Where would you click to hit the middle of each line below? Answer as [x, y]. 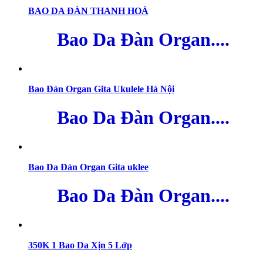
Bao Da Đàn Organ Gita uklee [88, 167]
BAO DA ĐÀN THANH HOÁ [88, 11]
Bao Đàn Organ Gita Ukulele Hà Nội [101, 89]
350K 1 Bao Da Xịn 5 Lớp [80, 245]
